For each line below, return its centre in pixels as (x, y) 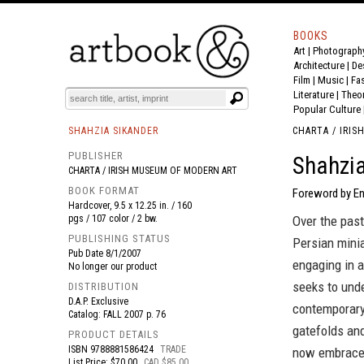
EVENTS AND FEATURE (184, 61)
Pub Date (87, 253)
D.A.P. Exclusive (98, 301)
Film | (305, 80)
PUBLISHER (96, 156)
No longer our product (113, 266)
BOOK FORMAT (104, 191)
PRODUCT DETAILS (114, 334)
